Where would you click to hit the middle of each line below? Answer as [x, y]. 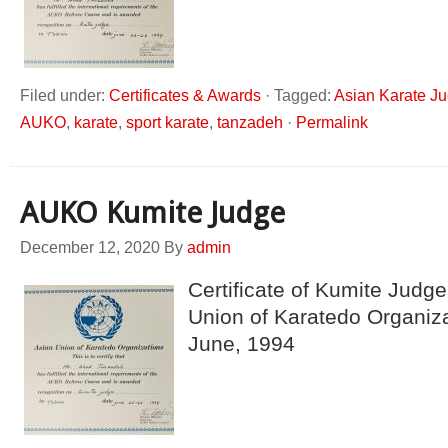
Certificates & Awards [185, 95]
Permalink [332, 122]
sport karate [167, 122]
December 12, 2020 [90, 247]
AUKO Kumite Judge [152, 212]
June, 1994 [241, 343]
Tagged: [304, 95]
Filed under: [64, 95]
